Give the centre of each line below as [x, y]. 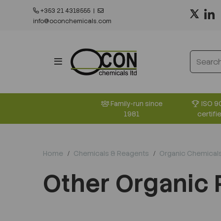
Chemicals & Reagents [111, 153]
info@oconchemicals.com [73, 21]
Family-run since [137, 104]
